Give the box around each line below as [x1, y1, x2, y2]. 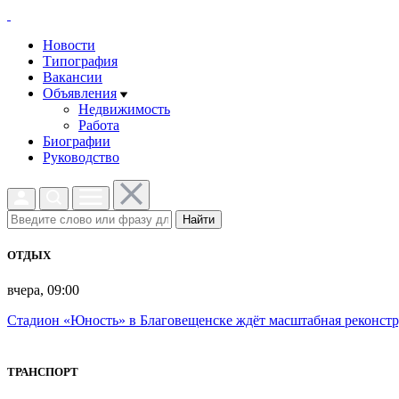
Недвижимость [78, 102, 170, 117]
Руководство [43, 150, 119, 165]
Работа [78, 118, 119, 133]
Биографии [43, 134, 110, 149]
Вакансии [43, 69, 102, 85]
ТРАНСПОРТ [7, 364, 78, 379]
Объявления [43, 85, 117, 101]
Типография [43, 53, 118, 69]
